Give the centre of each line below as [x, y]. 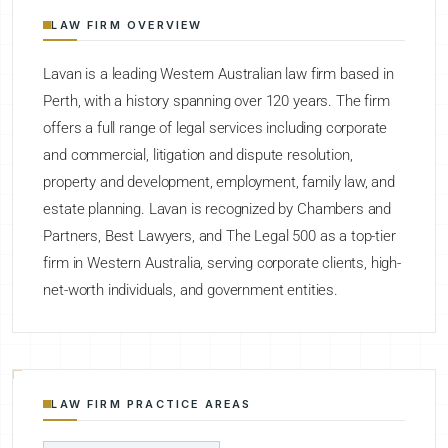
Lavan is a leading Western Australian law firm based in [218, 74]
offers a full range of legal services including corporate [215, 128]
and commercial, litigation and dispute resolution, [198, 155]
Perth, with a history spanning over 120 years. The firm [216, 101]
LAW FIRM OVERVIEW [127, 24]
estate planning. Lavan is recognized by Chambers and [217, 209]
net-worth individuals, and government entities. [190, 290]
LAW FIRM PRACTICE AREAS [151, 404]
